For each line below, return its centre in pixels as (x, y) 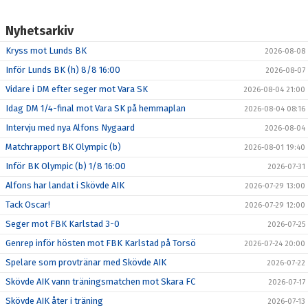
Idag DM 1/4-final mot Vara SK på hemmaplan (96, 109)
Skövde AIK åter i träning (54, 301)
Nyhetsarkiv (40, 31)
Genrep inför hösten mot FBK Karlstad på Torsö (101, 243)
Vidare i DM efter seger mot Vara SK (77, 89)
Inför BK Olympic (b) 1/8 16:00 (66, 166)
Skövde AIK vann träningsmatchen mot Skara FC (100, 282)
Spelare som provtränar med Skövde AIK (86, 263)
